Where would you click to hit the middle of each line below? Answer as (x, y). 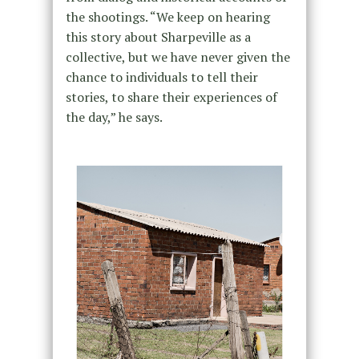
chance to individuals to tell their (161, 77)
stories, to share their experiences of (171, 97)
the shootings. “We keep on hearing (167, 16)
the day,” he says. (114, 117)
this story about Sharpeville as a (158, 36)
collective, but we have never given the (177, 56)
